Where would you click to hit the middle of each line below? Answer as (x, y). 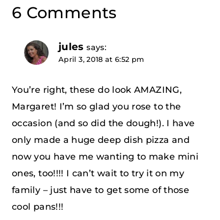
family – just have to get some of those (101, 190)
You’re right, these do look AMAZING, (97, 90)
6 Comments (64, 13)
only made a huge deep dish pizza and (101, 140)
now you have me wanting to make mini (105, 156)
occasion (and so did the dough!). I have (103, 123)
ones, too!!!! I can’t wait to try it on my (98, 173)
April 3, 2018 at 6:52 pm (101, 60)
